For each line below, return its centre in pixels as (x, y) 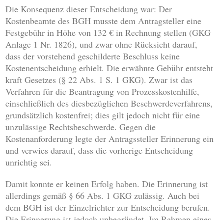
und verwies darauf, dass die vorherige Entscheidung (99, 151)
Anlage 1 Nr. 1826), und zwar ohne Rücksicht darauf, (102, 44)
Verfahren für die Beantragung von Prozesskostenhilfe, (103, 92)
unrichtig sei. (29, 162)
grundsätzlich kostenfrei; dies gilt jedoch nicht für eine (103, 115)
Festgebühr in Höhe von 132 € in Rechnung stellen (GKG (108, 33)
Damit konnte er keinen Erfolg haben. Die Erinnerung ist (107, 184)
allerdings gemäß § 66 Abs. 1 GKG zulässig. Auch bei (103, 196)
